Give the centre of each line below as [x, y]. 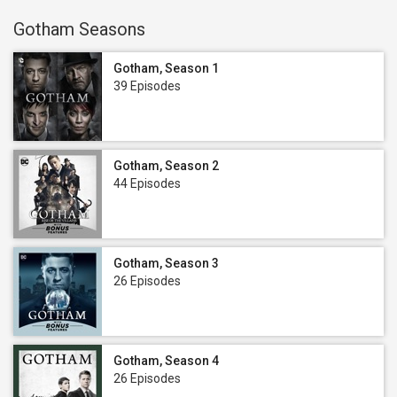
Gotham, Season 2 [166, 166]
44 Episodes [147, 183]
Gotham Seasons [79, 29]
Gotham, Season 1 [166, 68]
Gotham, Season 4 [166, 361]
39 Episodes [147, 86]
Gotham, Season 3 [166, 263]
